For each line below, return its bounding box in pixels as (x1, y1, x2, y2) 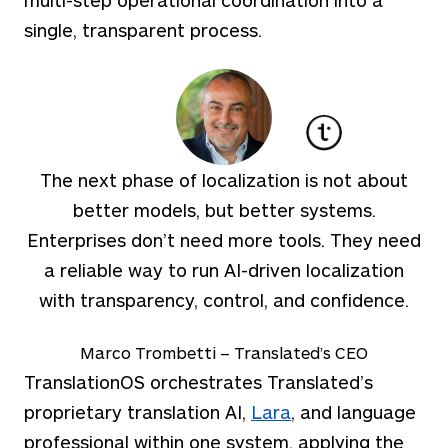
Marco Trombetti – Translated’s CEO (80, 342, 368, 362)
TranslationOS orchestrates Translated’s (24, 370, 373, 393)
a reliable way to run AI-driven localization (44, 258, 404, 281)
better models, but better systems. (72, 198, 376, 221)
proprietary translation (24, 400, 220, 423)
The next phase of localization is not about (40, 168, 408, 191)
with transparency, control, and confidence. (39, 288, 409, 311)
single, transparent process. (24, 18, 262, 41)
